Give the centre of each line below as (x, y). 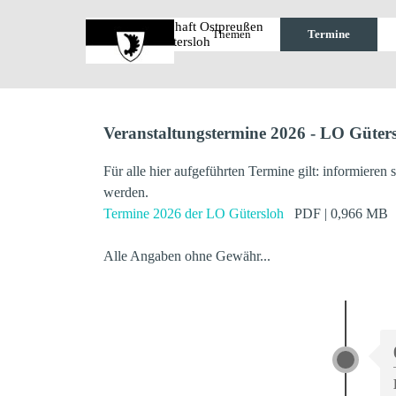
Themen (232, 34)
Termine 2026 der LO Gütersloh (194, 213)
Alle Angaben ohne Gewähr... (187, 256)
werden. (126, 192)
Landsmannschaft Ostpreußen (181, 27)
